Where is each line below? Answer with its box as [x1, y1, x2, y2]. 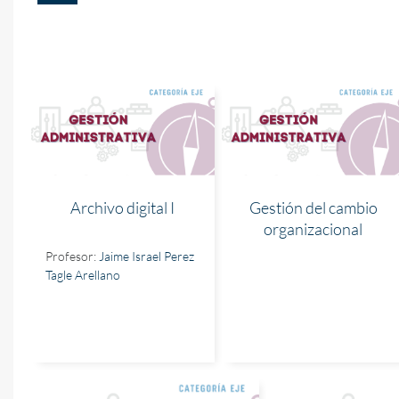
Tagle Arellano [45, 267, 120, 282]
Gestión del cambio [248, 198, 378, 217]
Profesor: [45, 248, 99, 264]
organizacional [264, 219, 362, 239]
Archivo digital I [70, 198, 175, 217]
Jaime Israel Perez [99, 248, 194, 264]
